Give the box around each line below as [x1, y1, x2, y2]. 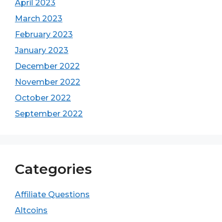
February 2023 [15, 30, 73, 39]
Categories [15, 161, 92, 177]
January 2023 [15, 46, 68, 55]
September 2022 [15, 109, 83, 118]
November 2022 [15, 77, 80, 87]
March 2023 [15, 14, 62, 23]
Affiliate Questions [15, 190, 90, 199]
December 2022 [15, 61, 80, 71]
